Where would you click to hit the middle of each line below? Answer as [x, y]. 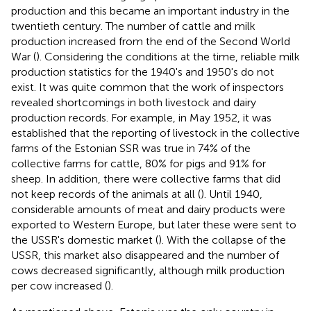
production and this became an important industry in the [150, 10]
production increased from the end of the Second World [151, 41]
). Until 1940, [232, 194]
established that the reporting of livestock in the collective [155, 133]
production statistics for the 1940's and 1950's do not [143, 72]
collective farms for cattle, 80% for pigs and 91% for [138, 163]
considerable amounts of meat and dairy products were [148, 209]
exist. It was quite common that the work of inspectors [148, 87]
